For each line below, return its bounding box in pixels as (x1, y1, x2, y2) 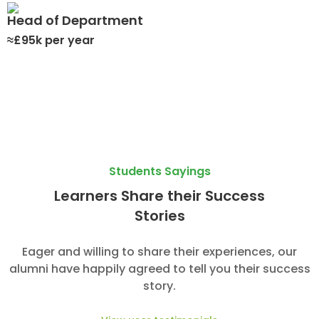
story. (143, 278, 176, 295)
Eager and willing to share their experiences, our (22, 244, 297, 261)
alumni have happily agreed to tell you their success (9, 261, 310, 278)
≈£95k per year (7, 32, 99, 49)
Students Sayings (108, 163, 211, 180)
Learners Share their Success (54, 186, 265, 206)
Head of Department (7, 11, 143, 30)
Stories (134, 206, 185, 226)
